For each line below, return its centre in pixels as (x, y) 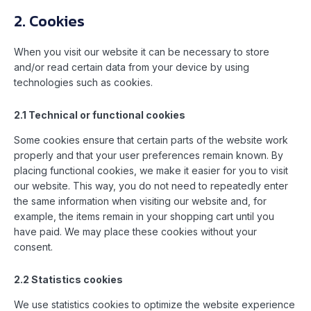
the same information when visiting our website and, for (140, 201)
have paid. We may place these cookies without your (135, 232)
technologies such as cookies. (83, 83)
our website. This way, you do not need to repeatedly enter (151, 186)
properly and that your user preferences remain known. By (149, 155)
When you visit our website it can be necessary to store (142, 52)
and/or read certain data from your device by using (132, 67)
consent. (33, 247)
